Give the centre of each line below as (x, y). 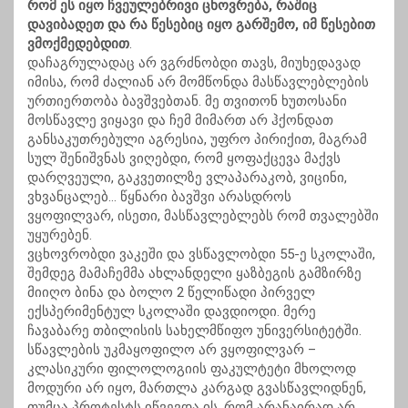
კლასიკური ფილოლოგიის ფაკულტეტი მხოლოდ (192, 369)
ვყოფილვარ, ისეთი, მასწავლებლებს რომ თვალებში (203, 216)
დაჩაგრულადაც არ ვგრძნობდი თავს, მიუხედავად (194, 63)
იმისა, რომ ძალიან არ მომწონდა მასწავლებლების (198, 82)
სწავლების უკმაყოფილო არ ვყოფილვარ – (172, 350)
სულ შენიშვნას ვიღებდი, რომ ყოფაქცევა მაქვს (184, 159)
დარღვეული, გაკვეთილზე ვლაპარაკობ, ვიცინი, (187, 178)
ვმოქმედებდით (78, 44)
